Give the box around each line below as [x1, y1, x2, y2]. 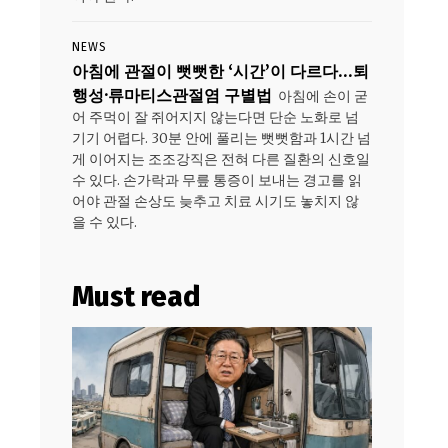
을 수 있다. [72, 213, 137, 232]
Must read [72, 280, 200, 314]
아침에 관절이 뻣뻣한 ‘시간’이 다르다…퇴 [72, 61, 369, 82]
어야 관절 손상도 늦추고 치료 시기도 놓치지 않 [72, 192, 359, 211]
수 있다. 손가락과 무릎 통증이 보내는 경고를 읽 [72, 171, 362, 190]
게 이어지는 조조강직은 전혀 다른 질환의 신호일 [72, 150, 370, 169]
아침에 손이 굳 [278, 87, 368, 106]
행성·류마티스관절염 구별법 [72, 85, 272, 106]
